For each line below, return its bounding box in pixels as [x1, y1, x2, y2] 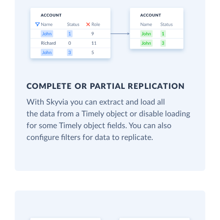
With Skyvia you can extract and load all [27, 98, 165, 107]
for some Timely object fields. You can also [27, 122, 171, 130]
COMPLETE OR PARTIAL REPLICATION [27, 82, 185, 91]
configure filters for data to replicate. [27, 134, 153, 142]
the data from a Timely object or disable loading [27, 110, 190, 118]
